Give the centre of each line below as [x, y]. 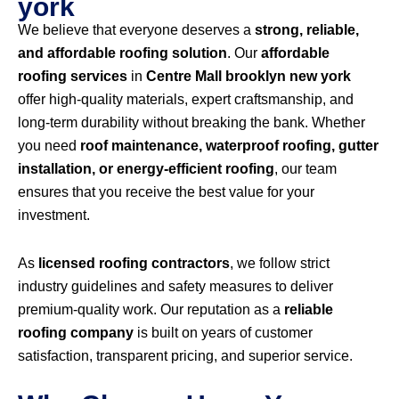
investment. [54, 216]
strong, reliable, [307, 30]
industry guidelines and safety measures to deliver [175, 287]
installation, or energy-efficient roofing [146, 169]
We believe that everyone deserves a [136, 30]
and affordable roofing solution [122, 53]
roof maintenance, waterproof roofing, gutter [229, 146]
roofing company [76, 333]
